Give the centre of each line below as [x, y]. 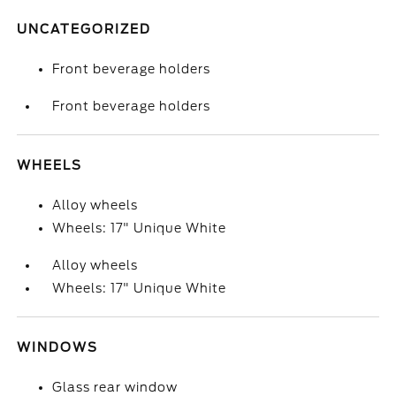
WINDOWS [58, 347]
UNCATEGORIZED [84, 29]
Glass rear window [115, 387]
